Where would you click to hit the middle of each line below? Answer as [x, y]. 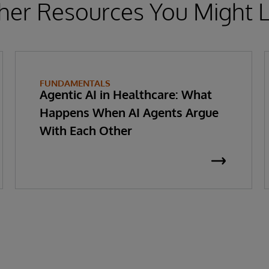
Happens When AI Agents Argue [129, 112]
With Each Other [86, 130]
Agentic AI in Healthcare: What [125, 94]
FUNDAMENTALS [75, 83]
